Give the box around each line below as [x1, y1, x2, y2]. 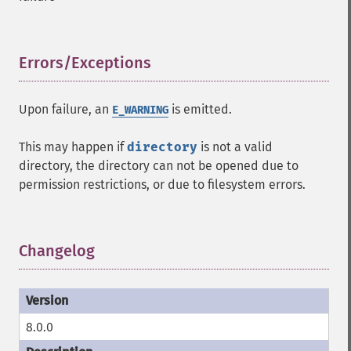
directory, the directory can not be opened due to [19, 158, 299, 173]
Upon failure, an [19, 102, 112, 117]
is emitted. [168, 102, 232, 117]
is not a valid [197, 139, 273, 154]
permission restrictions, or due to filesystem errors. [19, 177, 306, 192]
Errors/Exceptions [19, 53, 151, 72]
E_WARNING [112, 103, 168, 117]
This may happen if [19, 139, 127, 154]
